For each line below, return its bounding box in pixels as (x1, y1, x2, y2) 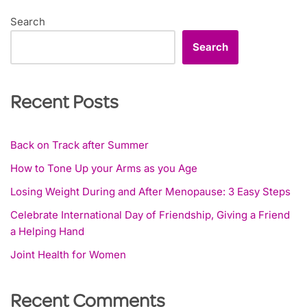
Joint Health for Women (10, 248, 126, 262)
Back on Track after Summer (10, 138, 149, 152)
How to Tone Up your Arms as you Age (10, 162, 197, 175)
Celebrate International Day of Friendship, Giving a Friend (10, 208, 290, 222)
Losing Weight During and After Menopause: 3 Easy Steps (10, 185, 291, 199)
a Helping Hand (10, 225, 84, 238)
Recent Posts (10, 95, 119, 114)
